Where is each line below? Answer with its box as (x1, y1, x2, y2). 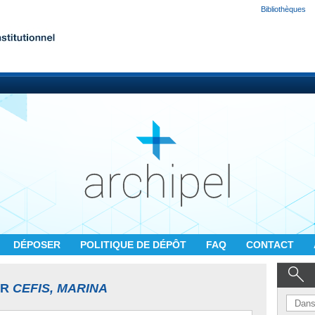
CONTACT (246, 239, 297, 250)
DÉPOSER (13, 239, 63, 250)
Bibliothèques (261, 5, 306, 13)
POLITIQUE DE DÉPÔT (80, 239, 189, 250)
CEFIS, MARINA (13, 281, 108, 295)
